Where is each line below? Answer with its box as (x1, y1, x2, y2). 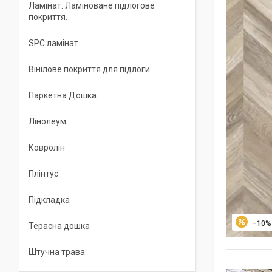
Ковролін (29, 143, 65, 152)
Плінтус (29, 169, 58, 178)
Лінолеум (29, 117, 66, 126)
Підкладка (29, 195, 70, 205)
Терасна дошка (29, 221, 90, 231)
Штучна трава (29, 247, 85, 257)
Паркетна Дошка (29, 90, 97, 100)
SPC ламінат (29, 38, 78, 48)
